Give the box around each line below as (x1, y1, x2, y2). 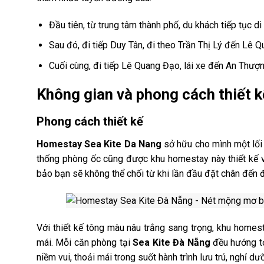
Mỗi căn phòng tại (55, 236, 133, 248)
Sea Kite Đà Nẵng (133, 236, 213, 248)
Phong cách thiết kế (37, 114, 143, 129)
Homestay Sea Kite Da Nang (37, 138, 164, 150)
